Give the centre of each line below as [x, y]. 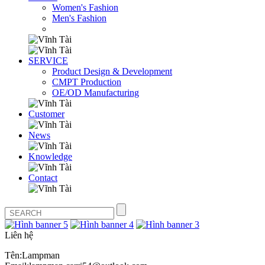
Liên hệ [19, 235]
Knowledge [50, 156]
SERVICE [48, 61]
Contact [43, 178]
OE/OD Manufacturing [96, 93]
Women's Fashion [85, 7]
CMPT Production [87, 82]
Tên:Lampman [32, 255]
